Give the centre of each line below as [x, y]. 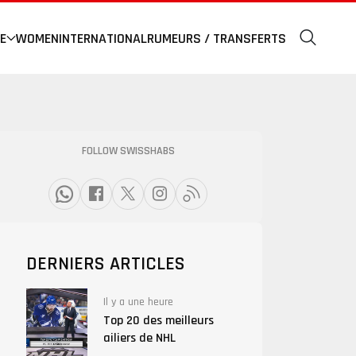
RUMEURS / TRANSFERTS [217, 38]
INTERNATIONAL [103, 38]
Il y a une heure [138, 302]
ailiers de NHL [139, 338]
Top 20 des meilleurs [158, 321]
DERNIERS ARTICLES [105, 264]
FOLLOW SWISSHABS [128, 151]
